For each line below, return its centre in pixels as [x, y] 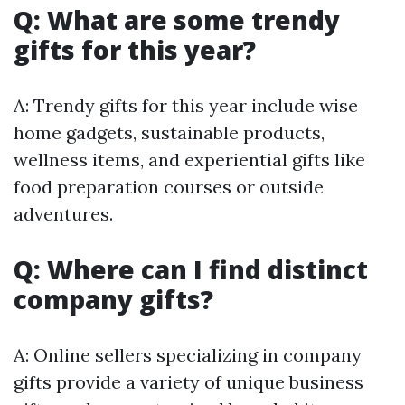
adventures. [63, 214]
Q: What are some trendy [177, 20]
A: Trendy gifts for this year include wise [186, 106]
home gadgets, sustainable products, [169, 133]
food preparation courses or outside [169, 187]
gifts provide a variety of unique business [188, 382]
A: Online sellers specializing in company [188, 355]
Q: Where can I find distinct [191, 270]
